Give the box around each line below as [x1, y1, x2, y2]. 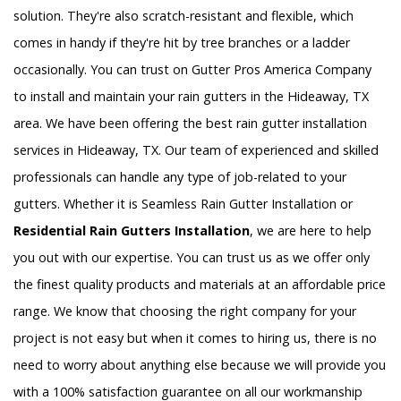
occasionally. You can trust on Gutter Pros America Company [13, 60, 371, 78]
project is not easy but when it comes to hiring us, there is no [13, 328, 377, 346]
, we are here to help [250, 221, 371, 239]
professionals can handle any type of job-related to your [13, 167, 346, 185]
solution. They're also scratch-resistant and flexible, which [13, 6, 354, 24]
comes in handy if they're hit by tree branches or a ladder [13, 33, 350, 51]
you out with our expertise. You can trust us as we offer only [13, 248, 370, 266]
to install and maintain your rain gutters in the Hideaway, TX [13, 87, 369, 105]
